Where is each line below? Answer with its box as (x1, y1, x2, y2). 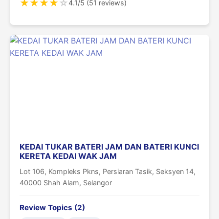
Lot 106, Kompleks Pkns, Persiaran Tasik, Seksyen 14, (20, 167, 196, 175)
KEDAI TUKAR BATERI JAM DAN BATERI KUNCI (20, 141, 199, 152)
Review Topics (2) (20, 202, 85, 212)
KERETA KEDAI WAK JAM (20, 151, 117, 161)
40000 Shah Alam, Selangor (20, 178, 112, 187)
